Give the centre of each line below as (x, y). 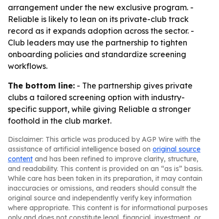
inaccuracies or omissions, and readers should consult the (102, 188)
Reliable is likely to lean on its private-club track (98, 19)
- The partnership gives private (134, 86)
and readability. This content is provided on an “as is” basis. (105, 169)
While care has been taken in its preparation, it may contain (105, 178)
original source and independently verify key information (100, 198)
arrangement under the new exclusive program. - (101, 7)
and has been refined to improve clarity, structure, (116, 159)
